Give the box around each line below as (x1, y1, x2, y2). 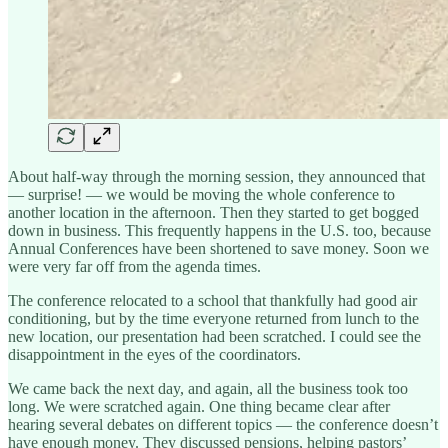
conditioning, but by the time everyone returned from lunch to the (8, 309, 419, 327)
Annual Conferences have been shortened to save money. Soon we (8, 239, 429, 257)
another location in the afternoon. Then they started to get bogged (8, 203, 419, 221)
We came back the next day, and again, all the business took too (8, 379, 408, 397)
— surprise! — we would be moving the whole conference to (8, 185, 395, 203)
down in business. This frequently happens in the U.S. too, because (8, 221, 431, 239)
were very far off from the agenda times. (8, 257, 261, 275)
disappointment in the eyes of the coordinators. (8, 345, 301, 363)
